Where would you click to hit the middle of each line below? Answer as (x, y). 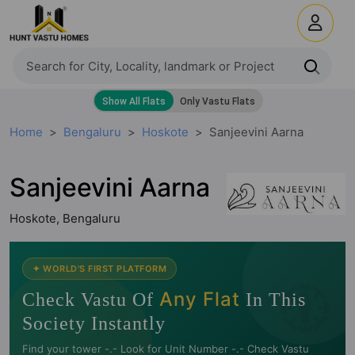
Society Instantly (94, 323)
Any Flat (200, 299)
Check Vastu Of (91, 300)
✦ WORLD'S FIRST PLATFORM (99, 269)
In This (273, 300)
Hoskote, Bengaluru (65, 218)
